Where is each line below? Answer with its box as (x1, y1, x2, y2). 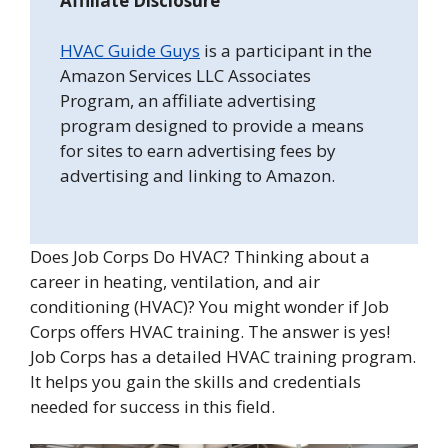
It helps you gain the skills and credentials (30, 369, 361, 393)
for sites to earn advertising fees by (60, 139, 336, 163)
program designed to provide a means (60, 114, 364, 138)
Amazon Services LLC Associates (60, 64, 311, 88)
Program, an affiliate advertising (60, 89, 316, 113)
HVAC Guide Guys (60, 39, 200, 63)
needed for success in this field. (30, 394, 275, 418)
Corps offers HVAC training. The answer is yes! (30, 319, 390, 343)
